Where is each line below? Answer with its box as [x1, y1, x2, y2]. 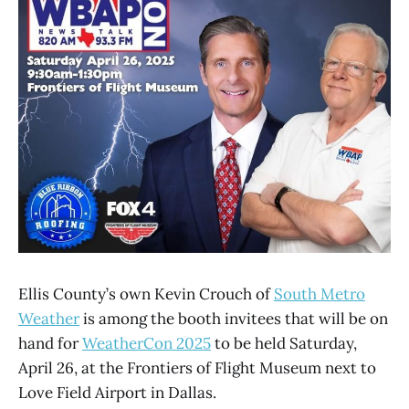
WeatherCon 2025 [82, 333, 211, 354]
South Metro [274, 284, 365, 305]
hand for [18, 333, 82, 354]
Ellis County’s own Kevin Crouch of [18, 284, 274, 305]
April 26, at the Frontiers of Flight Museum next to [18, 358, 376, 379]
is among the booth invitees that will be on [79, 309, 388, 330]
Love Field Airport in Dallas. [18, 383, 216, 404]
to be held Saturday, [211, 333, 357, 354]
